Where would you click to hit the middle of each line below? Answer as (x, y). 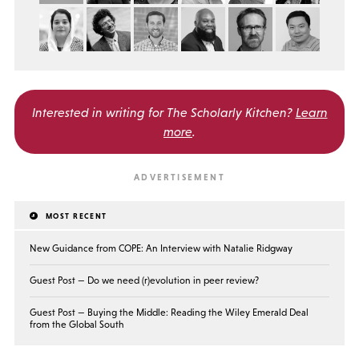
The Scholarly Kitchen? (229, 112)
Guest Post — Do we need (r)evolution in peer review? (145, 280)
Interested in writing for (99, 112)
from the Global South (77, 324)
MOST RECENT (75, 216)
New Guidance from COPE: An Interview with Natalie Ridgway (161, 248)
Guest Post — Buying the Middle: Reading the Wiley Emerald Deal (169, 312)
